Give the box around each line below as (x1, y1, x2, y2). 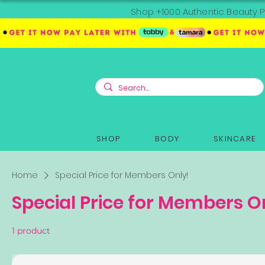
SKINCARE (213, 132, 256, 144)
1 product (12, 225, 50, 236)
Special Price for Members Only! (55, 169, 188, 181)
